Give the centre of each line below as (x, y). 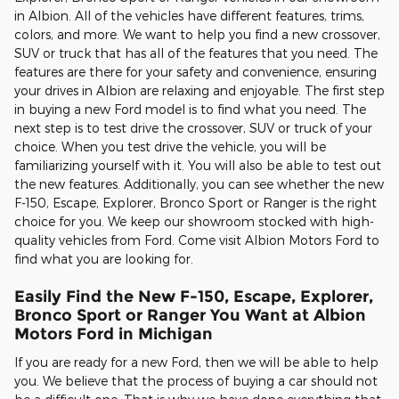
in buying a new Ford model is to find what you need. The (190, 110)
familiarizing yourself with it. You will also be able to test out (198, 166)
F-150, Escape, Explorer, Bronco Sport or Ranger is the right (195, 203)
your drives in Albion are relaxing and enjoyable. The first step (199, 91)
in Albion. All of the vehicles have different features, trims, (189, 16)
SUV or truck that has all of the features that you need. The (196, 53)
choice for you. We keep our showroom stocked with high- (194, 222)
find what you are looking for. (104, 259)
